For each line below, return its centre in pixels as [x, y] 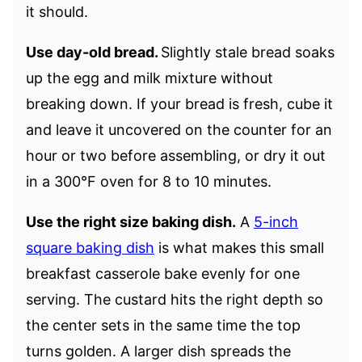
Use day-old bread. [93, 52]
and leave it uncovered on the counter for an [179, 129]
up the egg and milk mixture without [149, 78]
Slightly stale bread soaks [248, 52]
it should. [57, 11]
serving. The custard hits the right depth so [175, 299]
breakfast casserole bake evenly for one [163, 273]
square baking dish [90, 247]
